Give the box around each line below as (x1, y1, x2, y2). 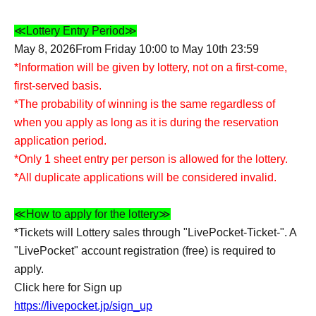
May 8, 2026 (14, 43, 75, 55)
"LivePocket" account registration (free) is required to (14, 245, 276, 257)
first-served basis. (14, 80, 102, 92)
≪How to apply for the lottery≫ (14, 208, 171, 220)
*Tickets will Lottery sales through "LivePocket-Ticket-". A (14, 226, 296, 238)
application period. (14, 135, 107, 147)
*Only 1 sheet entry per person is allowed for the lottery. (14, 153, 288, 165)
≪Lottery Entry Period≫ (14, 25, 137, 37)
